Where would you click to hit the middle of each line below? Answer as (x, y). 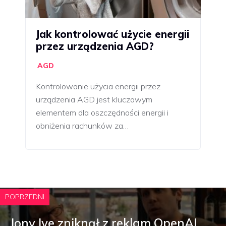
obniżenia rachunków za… (82, 125)
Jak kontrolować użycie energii (112, 34)
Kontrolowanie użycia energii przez (98, 86)
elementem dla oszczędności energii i (102, 112)
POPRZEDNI (25, 196)
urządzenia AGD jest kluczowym (94, 99)
